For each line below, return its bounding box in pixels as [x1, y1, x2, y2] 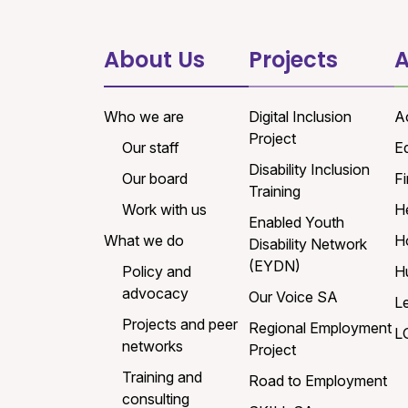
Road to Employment [249, 372, 388, 391]
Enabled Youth [249, 213, 345, 232]
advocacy [122, 284, 189, 303]
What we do [104, 231, 184, 250]
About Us [104, 45, 205, 76]
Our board [122, 169, 188, 189]
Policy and [122, 262, 191, 281]
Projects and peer [122, 315, 238, 334]
